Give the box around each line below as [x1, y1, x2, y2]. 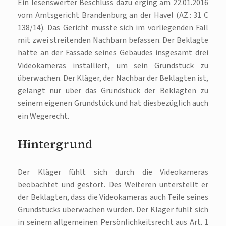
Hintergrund [18, 136, 93, 153]
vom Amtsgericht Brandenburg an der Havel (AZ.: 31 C [18, 10, 208, 21]
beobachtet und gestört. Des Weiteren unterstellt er [18, 179, 208, 191]
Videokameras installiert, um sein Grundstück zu [18, 60, 208, 72]
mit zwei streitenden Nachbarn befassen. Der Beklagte [18, 35, 208, 46]
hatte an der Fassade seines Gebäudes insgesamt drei [18, 47, 208, 59]
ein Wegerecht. [18, 110, 69, 122]
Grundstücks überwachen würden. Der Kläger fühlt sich [18, 204, 208, 216]
